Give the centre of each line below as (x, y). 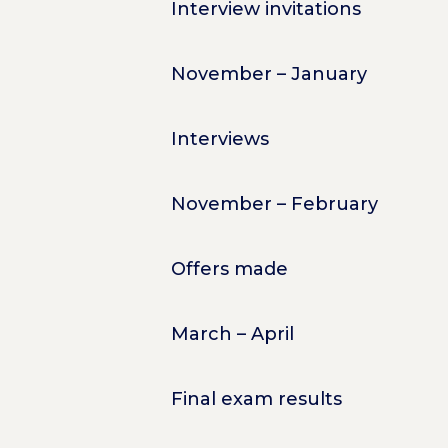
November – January (268, 73)
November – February (274, 203)
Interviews (219, 138)
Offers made (229, 268)
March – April (232, 333)
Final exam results (256, 398)
